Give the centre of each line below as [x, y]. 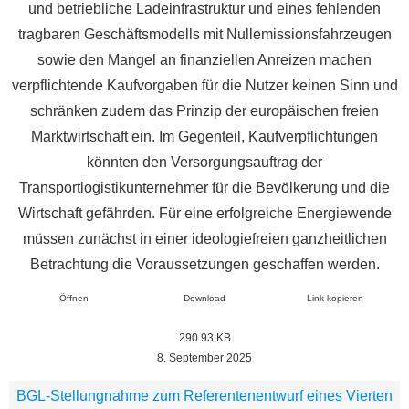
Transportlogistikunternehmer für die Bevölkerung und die [204, 188]
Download [204, 298]
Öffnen [74, 298]
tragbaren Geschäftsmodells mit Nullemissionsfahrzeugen [204, 35]
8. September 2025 [204, 358]
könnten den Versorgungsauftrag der [204, 163]
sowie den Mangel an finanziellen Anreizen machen [204, 60]
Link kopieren [335, 298]
